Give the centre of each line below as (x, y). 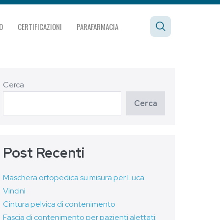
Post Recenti (43, 153)
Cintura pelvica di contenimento (59, 204)
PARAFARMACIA (98, 26)
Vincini (14, 191)
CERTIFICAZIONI (40, 26)
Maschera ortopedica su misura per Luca (73, 178)
